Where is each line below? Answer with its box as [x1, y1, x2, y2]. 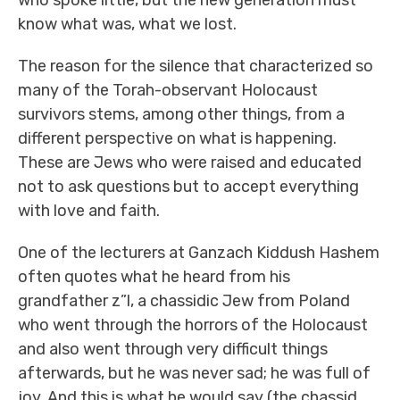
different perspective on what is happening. [18, 129, 337, 148]
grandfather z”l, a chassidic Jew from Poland [18, 291, 350, 311]
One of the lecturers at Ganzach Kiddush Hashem [18, 243, 379, 262]
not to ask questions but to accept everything [18, 177, 359, 196]
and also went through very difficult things [18, 339, 328, 359]
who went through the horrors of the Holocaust [18, 315, 368, 335]
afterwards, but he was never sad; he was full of [18, 363, 371, 383]
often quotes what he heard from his [18, 267, 290, 287]
